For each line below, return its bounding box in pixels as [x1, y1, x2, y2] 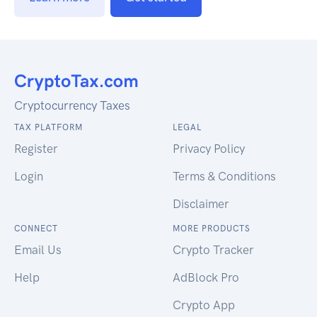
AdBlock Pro [173, 270, 239, 284]
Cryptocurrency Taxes [14, 98, 130, 113]
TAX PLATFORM [14, 122, 83, 132]
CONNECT [14, 223, 58, 234]
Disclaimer [173, 196, 229, 211]
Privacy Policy [173, 141, 245, 156]
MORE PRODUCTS [173, 223, 250, 234]
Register [14, 141, 58, 156]
